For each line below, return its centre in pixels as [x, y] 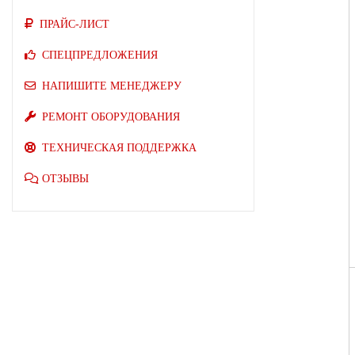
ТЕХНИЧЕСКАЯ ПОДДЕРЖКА [119, 147]
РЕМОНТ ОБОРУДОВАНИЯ [111, 116]
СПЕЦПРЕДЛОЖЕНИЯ [100, 55]
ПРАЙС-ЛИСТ [74, 24]
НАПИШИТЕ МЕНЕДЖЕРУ [112, 86]
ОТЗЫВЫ [65, 178]
